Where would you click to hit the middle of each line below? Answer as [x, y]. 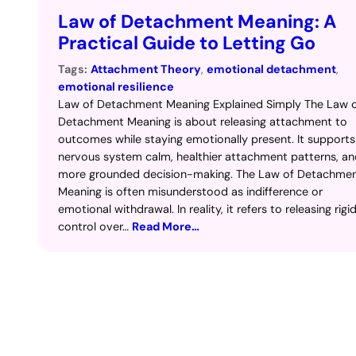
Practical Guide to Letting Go [187, 43]
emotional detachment [271, 70]
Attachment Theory [146, 70]
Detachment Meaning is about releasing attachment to [203, 122]
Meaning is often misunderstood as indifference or [190, 192]
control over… [95, 227]
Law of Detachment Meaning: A [197, 22]
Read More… [166, 227]
